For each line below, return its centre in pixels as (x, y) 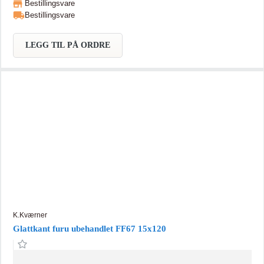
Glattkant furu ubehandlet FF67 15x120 (89, 228)
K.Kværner (30, 215)
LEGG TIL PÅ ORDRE (67, 45)
